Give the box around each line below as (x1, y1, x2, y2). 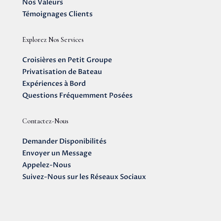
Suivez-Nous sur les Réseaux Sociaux (22, 172, 146, 182)
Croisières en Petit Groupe (22, 55, 112, 65)
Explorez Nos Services (22, 36, 84, 44)
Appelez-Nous (22, 160, 71, 170)
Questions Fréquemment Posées (22, 91, 133, 101)
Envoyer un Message (22, 148, 92, 158)
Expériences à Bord (22, 79, 86, 89)
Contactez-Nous (22, 117, 69, 126)
